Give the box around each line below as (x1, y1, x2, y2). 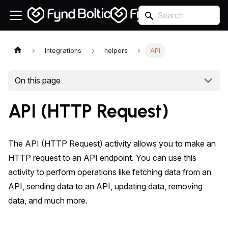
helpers (104, 46, 128, 54)
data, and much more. (8, 195, 88, 206)
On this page (14, 75, 61, 86)
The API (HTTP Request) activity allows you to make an (8, 138, 216, 149)
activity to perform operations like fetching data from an (8, 166, 211, 177)
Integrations (45, 46, 82, 54)
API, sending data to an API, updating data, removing (8, 181, 203, 191)
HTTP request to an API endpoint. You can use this (8, 152, 196, 163)
